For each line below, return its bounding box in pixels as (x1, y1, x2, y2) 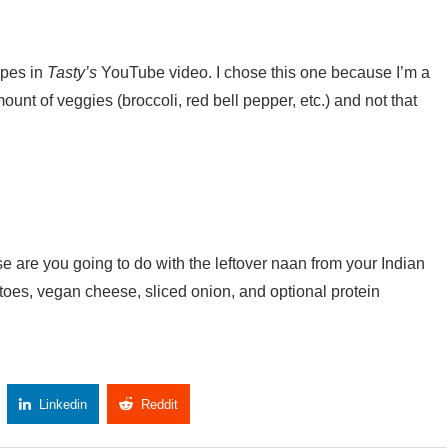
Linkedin (39, 396, 87, 412)
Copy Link (231, 396, 289, 412)
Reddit (141, 396, 178, 412)
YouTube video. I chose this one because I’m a (97, 63, 430, 81)
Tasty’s (47, 63, 97, 81)
